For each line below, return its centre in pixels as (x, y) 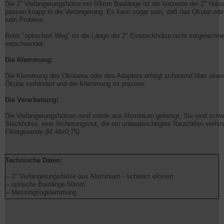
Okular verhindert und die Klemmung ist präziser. (75, 84)
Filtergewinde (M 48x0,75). (43, 132)
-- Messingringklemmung (41, 192)
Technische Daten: (34, 160)
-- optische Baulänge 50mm (45, 184)
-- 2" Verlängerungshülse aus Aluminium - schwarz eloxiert (89, 176)
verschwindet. (25, 44)
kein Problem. (25, 20)
